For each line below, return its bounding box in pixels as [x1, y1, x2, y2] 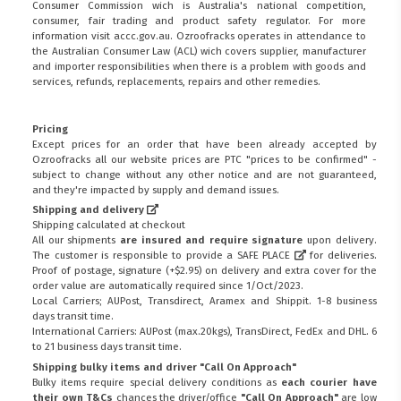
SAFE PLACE [236, 249, 294, 262]
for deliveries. [305, 249, 377, 262]
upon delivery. [303, 234, 377, 247]
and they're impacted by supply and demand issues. [32, 183, 280, 196]
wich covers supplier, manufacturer [196, 44, 366, 57]
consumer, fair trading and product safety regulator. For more [32, 13, 366, 27]
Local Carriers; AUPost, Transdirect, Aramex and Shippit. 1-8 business [32, 294, 377, 308]
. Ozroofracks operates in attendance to [169, 29, 366, 42]
